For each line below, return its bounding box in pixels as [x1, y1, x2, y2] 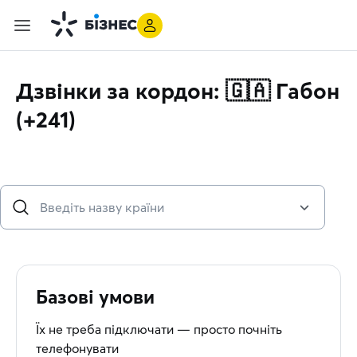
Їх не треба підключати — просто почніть [36, 321, 282, 337]
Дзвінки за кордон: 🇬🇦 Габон [16, 77, 339, 104]
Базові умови [36, 285, 155, 308]
